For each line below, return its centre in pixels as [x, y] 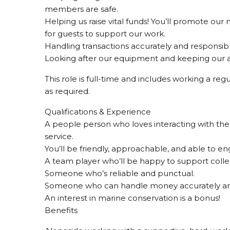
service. [59, 136]
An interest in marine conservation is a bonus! [132, 198]
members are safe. [81, 9]
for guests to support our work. [105, 34]
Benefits [61, 210]
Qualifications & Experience [98, 112]
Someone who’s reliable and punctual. [120, 173]
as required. [67, 91]
